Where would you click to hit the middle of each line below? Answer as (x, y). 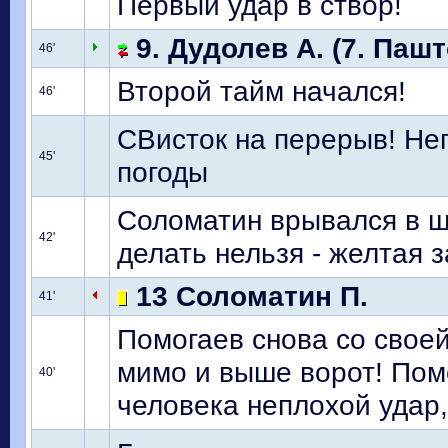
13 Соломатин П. (248, 296)
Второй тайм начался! (261, 91)
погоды (162, 172)
